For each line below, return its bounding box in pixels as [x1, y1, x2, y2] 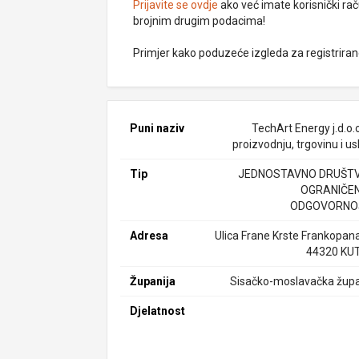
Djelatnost [130, 305, 186, 317]
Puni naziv [130, 122, 185, 135]
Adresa [130, 229, 169, 242]
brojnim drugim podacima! [133, 14, 266, 27]
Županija [130, 275, 176, 288]
